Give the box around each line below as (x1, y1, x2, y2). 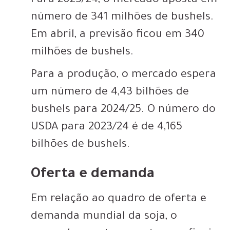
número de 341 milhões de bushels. (31, 12, 214, 25)
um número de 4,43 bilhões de (31, 87, 189, 100)
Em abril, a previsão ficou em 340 (31, 29, 204, 42)
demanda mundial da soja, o (31, 211, 177, 224)
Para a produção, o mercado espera (31, 69, 216, 82)
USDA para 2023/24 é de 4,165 (31, 122, 182, 135)
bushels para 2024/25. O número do (31, 104, 216, 117)
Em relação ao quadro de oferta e (31, 194, 206, 206)
